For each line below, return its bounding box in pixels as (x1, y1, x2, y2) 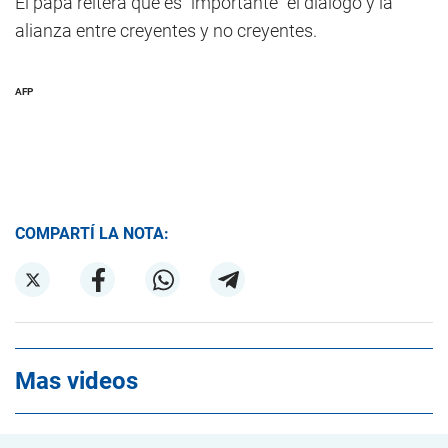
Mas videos (15, 367, 138, 395)
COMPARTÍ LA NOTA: (15, 224, 169, 243)
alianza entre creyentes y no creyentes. (15, 20, 317, 41)
